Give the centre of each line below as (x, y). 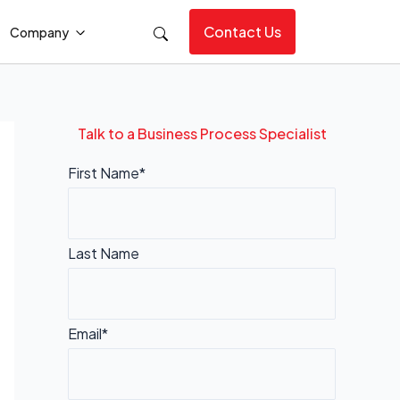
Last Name (104, 253)
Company (41, 32)
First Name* (107, 173)
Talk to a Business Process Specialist (202, 133)
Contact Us (242, 32)
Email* (88, 333)
